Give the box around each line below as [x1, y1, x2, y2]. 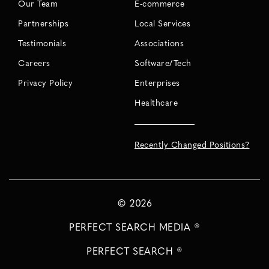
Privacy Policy [18, 79, 73, 88]
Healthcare [134, 98, 178, 108]
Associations [134, 39, 184, 49]
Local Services [134, 19, 190, 29]
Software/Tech [134, 59, 192, 68]
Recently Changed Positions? [134, 141, 250, 150]
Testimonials [18, 39, 66, 49]
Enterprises [134, 79, 180, 88]
